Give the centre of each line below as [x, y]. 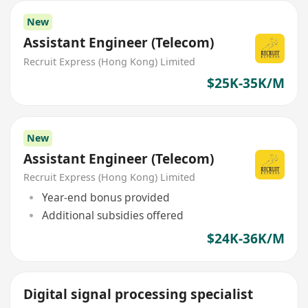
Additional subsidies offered [112, 216]
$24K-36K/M [245, 239]
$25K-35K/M [245, 84]
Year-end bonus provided [106, 197]
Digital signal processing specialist [139, 294]
